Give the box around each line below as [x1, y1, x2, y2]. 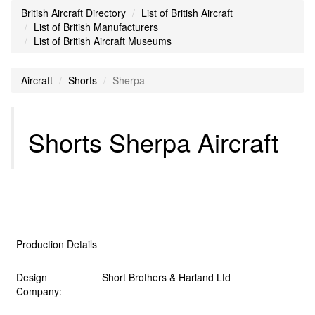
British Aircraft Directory [21, 6, 126, 20]
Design [16, 270, 47, 284]
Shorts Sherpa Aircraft [28, 124, 278, 160]
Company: [16, 284, 62, 298]
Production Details [16, 237, 97, 251]
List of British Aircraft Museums [34, 34, 172, 48]
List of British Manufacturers [34, 20, 158, 34]
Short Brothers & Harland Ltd [102, 270, 231, 284]
